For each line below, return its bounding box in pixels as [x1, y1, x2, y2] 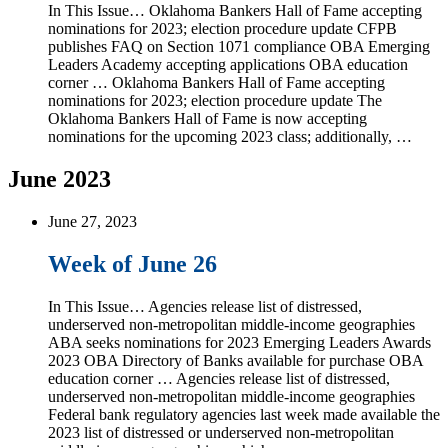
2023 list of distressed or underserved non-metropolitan [48, 423, 394, 441]
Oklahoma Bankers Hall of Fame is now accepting [48, 110, 367, 127]
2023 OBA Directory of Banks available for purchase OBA [48, 351, 423, 369]
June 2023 [8, 165, 111, 192]
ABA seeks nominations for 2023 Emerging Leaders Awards [48, 333, 431, 351]
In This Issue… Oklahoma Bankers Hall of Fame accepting [48, 2, 422, 19]
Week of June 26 [48, 250, 217, 277]
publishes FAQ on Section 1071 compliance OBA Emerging [48, 38, 430, 55]
